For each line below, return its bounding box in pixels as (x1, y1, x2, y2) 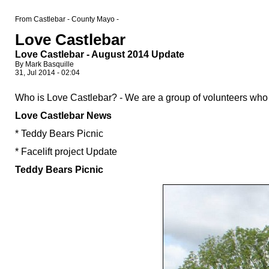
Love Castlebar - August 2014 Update (15, 49, 184, 59)
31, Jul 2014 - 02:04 (15, 68, 80, 77)
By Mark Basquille (15, 60, 74, 68)
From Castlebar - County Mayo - (15, 15, 119, 23)
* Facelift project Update (15, 147, 117, 157)
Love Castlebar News (15, 110, 112, 121)
